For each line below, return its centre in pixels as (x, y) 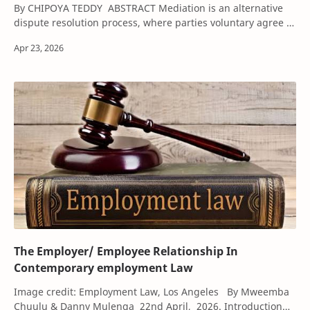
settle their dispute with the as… (89, 37)
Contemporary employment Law (182, 268)
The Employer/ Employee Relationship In (126, 252)
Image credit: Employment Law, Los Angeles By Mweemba (152, 292)
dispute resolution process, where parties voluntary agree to (155, 22)
